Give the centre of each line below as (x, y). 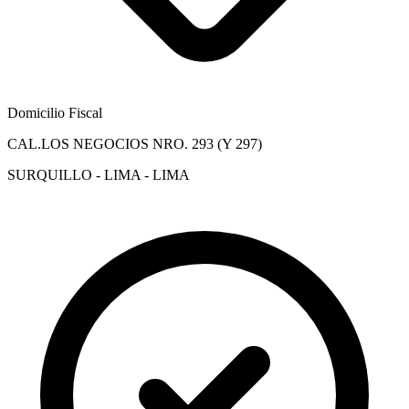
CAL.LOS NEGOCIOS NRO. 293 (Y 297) (135, 143)
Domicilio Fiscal (55, 112)
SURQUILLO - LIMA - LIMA (99, 174)
